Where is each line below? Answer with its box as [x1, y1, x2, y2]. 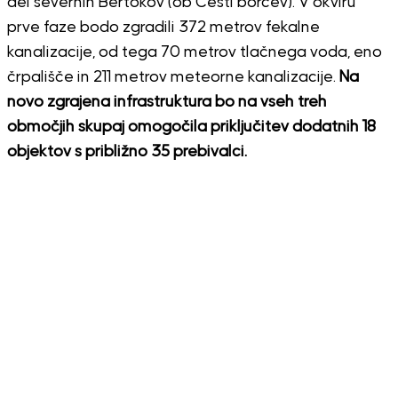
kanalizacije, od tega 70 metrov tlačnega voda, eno [6, 44, 382, 61]
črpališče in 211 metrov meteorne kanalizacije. [6, 69, 339, 86]
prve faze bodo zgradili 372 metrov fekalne [6, 20, 320, 36]
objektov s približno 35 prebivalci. [6, 144, 247, 161]
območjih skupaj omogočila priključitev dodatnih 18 [6, 119, 376, 136]
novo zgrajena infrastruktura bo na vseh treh [6, 94, 327, 111]
